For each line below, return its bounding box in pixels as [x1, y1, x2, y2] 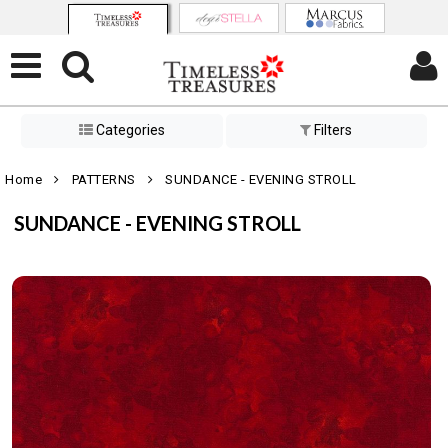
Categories [92, 122, 165, 139]
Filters [311, 122, 353, 139]
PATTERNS [71, 172, 136, 187]
